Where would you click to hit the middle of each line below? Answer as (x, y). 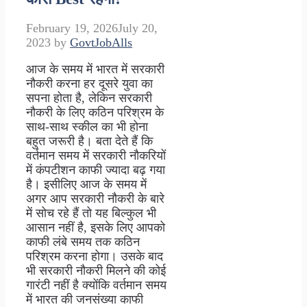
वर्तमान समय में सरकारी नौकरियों (96, 156)
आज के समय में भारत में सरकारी (95, 70)
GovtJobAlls (101, 43)
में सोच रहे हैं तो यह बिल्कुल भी (91, 213)
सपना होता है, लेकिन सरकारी (89, 98)
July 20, (138, 28)
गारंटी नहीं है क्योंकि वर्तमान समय (96, 285)
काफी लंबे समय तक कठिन (83, 242)
